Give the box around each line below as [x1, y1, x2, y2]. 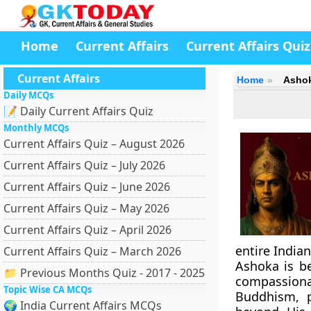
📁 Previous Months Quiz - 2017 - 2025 [3, 265, 205, 280]
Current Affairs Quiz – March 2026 [3, 244, 181, 259]
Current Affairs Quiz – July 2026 [3, 158, 165, 173]
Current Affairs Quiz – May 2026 [3, 201, 169, 216]
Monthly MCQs [3, 121, 69, 134]
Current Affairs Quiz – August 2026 [3, 136, 185, 151]
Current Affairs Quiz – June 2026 [3, 179, 170, 194]
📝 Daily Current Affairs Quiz [3, 103, 153, 119]
